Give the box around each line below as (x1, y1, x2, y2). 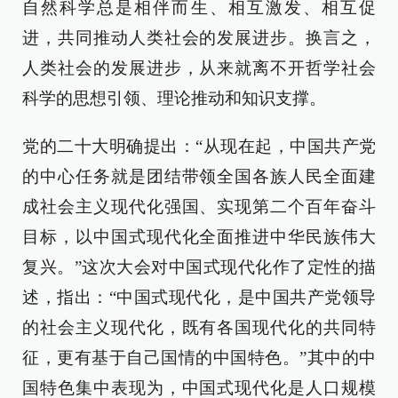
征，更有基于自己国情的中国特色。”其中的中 (22, 348, 376, 367)
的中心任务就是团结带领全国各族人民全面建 (22, 167, 376, 186)
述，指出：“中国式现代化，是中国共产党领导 (22, 288, 376, 306)
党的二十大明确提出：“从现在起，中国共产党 (22, 137, 376, 155)
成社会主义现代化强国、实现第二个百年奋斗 (22, 197, 376, 216)
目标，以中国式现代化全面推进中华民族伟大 (22, 227, 376, 246)
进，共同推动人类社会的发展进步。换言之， (22, 28, 376, 47)
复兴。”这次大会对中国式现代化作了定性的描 (22, 258, 376, 276)
